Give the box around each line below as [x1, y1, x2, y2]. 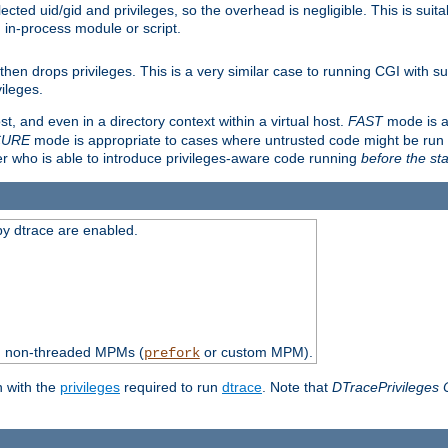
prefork [143, 345, 200, 362]
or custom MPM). [199, 344, 313, 361]
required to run [120, 379, 222, 396]
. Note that [262, 379, 332, 396]
